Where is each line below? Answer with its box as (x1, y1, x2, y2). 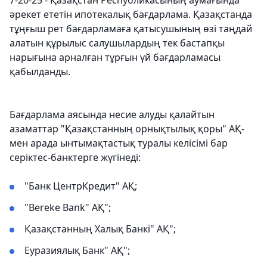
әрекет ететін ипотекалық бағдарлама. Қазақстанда (10, 7, 252, 21)
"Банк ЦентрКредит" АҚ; (24, 179, 137, 193)
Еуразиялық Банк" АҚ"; (24, 243, 130, 257)
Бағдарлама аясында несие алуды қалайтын (10, 107, 215, 121)
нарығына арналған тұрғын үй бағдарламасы (10, 50, 221, 64)
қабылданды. (10, 64, 70, 78)
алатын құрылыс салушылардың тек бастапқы (10, 36, 225, 49)
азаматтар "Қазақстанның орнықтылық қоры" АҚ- (10, 122, 244, 135)
